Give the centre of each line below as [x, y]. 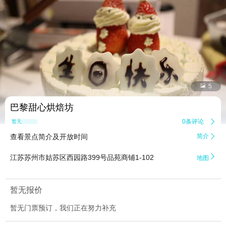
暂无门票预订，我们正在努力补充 [63, 208]
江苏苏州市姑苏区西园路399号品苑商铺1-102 [82, 158]
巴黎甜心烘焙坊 [42, 108]
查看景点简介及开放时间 [49, 137]
